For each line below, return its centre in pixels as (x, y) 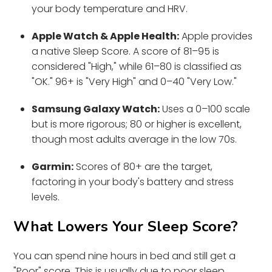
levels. (46, 197)
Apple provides (216, 36)
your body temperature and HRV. (110, 8)
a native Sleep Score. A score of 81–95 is (126, 51)
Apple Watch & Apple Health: (106, 36)
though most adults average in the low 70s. (134, 139)
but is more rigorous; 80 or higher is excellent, (137, 124)
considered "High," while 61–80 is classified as (137, 66)
